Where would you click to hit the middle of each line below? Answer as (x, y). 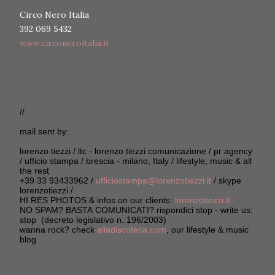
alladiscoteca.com (132, 230)
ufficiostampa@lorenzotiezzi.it (153, 181)
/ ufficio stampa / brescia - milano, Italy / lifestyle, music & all (136, 161)
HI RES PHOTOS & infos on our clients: (97, 200)
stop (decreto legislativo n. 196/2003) (93, 220)
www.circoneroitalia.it (64, 43)
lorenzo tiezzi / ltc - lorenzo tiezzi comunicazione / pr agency (136, 151)
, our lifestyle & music (207, 230)
